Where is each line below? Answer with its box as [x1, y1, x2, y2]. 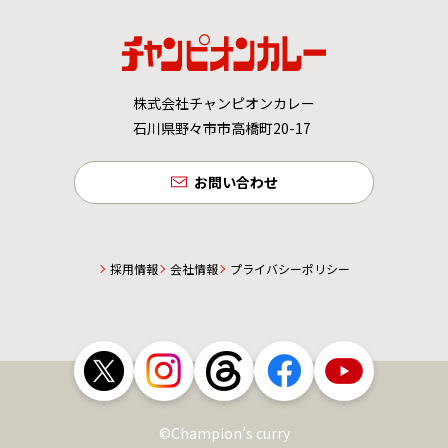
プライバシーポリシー [230, 259, 350, 277]
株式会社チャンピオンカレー [133, 92, 315, 113]
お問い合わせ [194, 171, 278, 192]
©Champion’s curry [158, 422, 290, 443]
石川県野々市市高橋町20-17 [133, 117, 311, 138]
